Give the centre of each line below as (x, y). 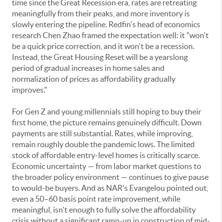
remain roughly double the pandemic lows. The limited (103, 144)
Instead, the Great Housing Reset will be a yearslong (100, 57)
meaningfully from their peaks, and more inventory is (101, 14)
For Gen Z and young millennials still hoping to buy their (107, 112)
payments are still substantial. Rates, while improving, (102, 134)
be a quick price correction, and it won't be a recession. (103, 46)
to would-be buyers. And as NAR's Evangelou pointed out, (110, 188)
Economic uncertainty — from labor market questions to (107, 166)
